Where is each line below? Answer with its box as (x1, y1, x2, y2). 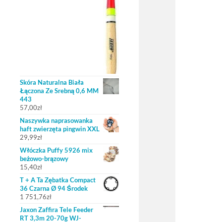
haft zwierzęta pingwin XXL (20, 125, 100, 133)
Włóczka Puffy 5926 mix (20, 146, 93, 154)
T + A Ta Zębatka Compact (20, 176, 96, 184)
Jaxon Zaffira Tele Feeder (20, 206, 93, 214)
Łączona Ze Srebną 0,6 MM (20, 87, 99, 95)
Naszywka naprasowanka (20, 116, 93, 124)
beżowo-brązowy (20, 155, 68, 163)
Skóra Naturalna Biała (20, 78, 84, 86)
